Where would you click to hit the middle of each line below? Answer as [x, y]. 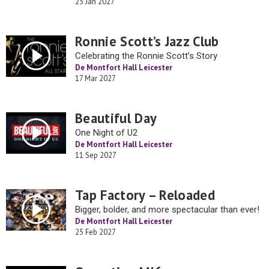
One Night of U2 [106, 133]
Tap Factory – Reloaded [145, 195]
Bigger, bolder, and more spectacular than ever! [167, 210]
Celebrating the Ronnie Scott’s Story [146, 56]
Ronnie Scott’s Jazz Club [147, 41]
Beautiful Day [116, 118]
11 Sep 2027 [96, 155]
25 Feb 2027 [95, 232]
